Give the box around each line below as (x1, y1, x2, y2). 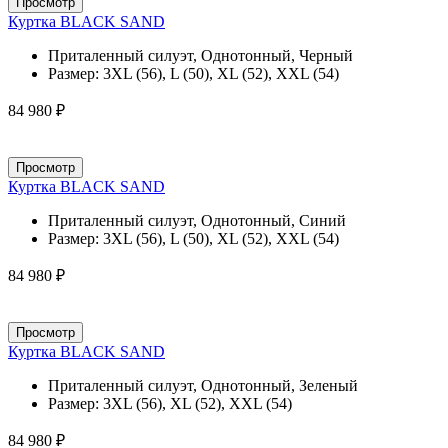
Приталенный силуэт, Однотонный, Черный (48, 46, 353, 64)
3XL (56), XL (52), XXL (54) (103, 394, 292, 412)
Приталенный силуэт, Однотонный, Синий (48, 211, 346, 229)
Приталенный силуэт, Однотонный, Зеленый (48, 376, 358, 394)
